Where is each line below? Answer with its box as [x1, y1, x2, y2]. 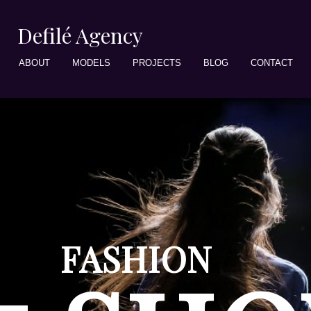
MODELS [72, 58, 110, 68]
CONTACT [251, 58, 293, 68]
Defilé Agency [17, 22, 143, 49]
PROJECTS [133, 58, 181, 68]
